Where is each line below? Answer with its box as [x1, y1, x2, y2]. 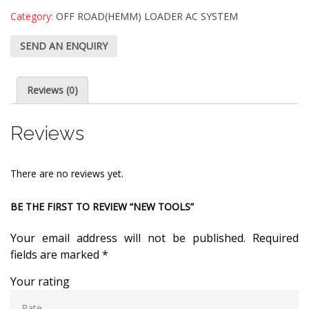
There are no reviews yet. [10, 167, 123, 181]
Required [246, 230, 299, 246]
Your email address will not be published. [10, 230, 246, 246]
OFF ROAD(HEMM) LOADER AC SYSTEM [56, 10, 238, 23]
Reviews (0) [27, 83, 78, 97]
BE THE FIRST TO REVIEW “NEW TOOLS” [10, 200, 194, 214]
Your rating [10, 274, 70, 290]
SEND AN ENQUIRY [20, 39, 108, 52]
